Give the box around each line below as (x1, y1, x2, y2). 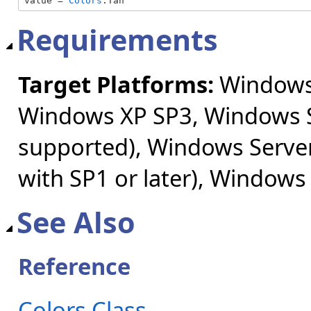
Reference (18, 251, 131, 283)
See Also (17, 202, 135, 242)
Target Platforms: (18, 68, 214, 100)
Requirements (17, 20, 218, 60)
